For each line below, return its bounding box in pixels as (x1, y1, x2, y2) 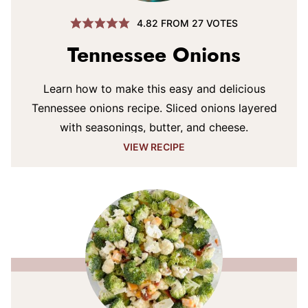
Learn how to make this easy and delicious (43, 82, 265, 96)
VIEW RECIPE (123, 141, 185, 153)
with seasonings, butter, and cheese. (60, 120, 248, 134)
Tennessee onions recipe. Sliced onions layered (31, 101, 277, 115)
